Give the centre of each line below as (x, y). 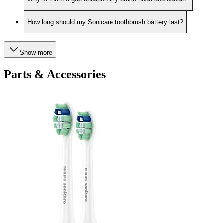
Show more (36, 53)
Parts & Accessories (55, 74)
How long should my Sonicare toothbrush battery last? (105, 22)
